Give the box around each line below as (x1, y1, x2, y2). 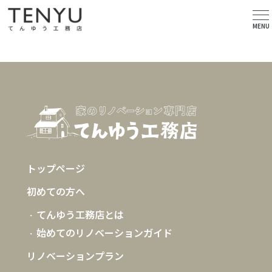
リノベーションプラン (27, 248, 124, 263)
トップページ (27, 161, 85, 175)
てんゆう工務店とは (36, 207, 124, 222)
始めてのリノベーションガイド (36, 225, 172, 240)
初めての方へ (27, 184, 85, 199)
